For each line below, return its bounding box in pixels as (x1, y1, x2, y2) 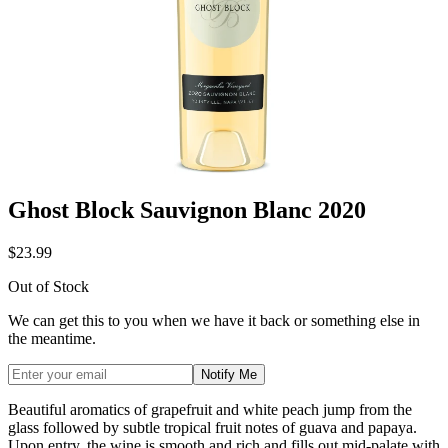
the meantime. (8, 330, 96, 348)
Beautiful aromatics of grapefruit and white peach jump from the (8, 401, 412, 419)
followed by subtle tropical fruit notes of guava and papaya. (43, 419, 417, 437)
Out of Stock (8, 278, 89, 296)
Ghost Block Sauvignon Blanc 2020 (8, 197, 366, 224)
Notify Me (201, 367, 257, 383)
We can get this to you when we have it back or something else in (8, 312, 420, 330)
